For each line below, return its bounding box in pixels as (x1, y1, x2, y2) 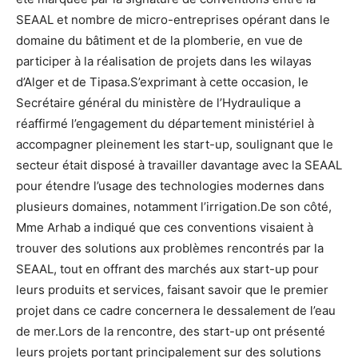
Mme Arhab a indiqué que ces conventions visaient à (16, 219, 313, 235)
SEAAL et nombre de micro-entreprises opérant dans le (16, 11, 330, 27)
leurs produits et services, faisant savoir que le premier (16, 281, 328, 297)
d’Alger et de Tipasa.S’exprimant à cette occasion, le (16, 74, 308, 89)
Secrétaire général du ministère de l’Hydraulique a (16, 94, 300, 110)
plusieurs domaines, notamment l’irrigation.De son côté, (16, 198, 332, 214)
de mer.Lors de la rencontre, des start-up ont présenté (16, 323, 325, 339)
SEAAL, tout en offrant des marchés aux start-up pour (16, 261, 319, 276)
